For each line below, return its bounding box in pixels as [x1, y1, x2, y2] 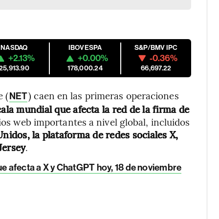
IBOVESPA [68, 44, 102, 52]
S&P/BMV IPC [134, 44, 178, 52]
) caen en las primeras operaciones [28, 89, 179, 102]
